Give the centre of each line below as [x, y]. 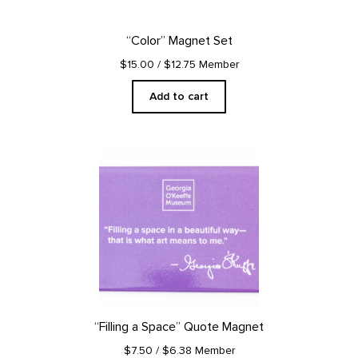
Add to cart [179, 96]
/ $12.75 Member [198, 64]
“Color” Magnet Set [179, 40]
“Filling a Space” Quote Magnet [179, 326]
